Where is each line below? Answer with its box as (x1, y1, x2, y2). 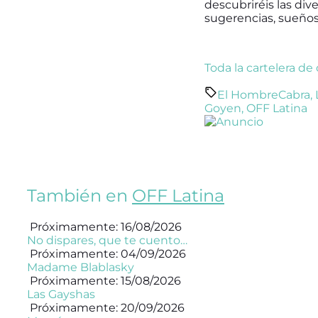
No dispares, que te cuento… (27, 234, 187, 248)
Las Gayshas (27, 287, 95, 302)
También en (27, 185, 132, 207)
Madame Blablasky (27, 261, 134, 275)
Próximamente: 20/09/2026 (27, 301, 185, 315)
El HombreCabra (217, 88, 310, 102)
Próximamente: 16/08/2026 (27, 220, 182, 234)
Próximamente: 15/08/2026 (27, 274, 181, 288)
